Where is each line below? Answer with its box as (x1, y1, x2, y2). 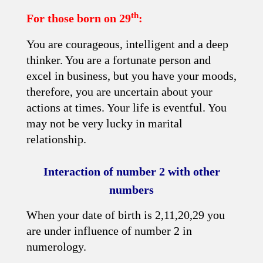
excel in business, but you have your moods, (26, 69, 237, 82)
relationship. (26, 133, 86, 146)
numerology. (26, 240, 86, 253)
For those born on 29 (26, 12, 131, 25)
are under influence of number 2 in (26, 224, 192, 237)
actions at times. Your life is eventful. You (26, 101, 227, 114)
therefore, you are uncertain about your (26, 85, 213, 98)
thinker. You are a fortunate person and (26, 53, 211, 66)
